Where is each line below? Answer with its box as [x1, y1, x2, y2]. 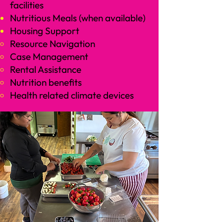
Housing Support [10, 25, 79, 37]
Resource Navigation [10, 38, 95, 50]
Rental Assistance [10, 63, 81, 75]
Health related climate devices [10, 89, 134, 101]
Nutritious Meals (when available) [10, 12, 146, 24]
